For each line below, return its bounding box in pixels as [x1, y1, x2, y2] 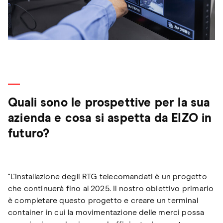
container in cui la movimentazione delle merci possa [8, 208, 205, 217]
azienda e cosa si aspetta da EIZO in [8, 112, 212, 124]
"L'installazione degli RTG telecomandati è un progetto [8, 172, 207, 181]
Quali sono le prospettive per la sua [8, 97, 210, 109]
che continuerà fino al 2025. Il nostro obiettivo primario [8, 184, 214, 193]
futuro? [8, 127, 50, 140]
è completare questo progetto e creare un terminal [8, 196, 198, 205]
